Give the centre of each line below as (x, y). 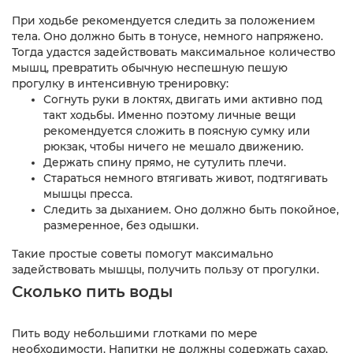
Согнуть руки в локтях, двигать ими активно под (183, 99)
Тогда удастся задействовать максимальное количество (174, 52)
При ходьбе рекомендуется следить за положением (163, 20)
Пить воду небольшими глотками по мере (135, 333)
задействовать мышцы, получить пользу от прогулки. (165, 269)
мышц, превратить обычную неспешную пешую (150, 67)
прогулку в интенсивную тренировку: (120, 83)
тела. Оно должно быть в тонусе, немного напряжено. (167, 36)
